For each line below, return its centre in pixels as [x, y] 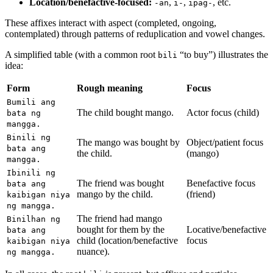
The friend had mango [119, 218]
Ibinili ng [31, 172]
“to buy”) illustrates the [223, 54]
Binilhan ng [34, 219]
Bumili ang [31, 102]
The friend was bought [120, 183]
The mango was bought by [128, 142]
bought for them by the [121, 229]
